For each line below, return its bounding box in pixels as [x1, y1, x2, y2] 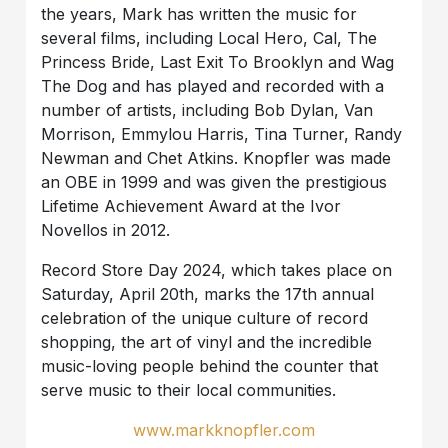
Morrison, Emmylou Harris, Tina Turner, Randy [41, 124, 403, 145]
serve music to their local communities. [41, 380, 342, 401]
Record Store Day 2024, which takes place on [41, 260, 393, 281]
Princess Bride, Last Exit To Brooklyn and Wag [41, 52, 395, 73]
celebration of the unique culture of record [41, 308, 369, 329]
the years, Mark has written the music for [41, 4, 358, 25]
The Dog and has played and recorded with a [41, 76, 385, 97]
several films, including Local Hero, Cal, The [41, 28, 378, 49]
